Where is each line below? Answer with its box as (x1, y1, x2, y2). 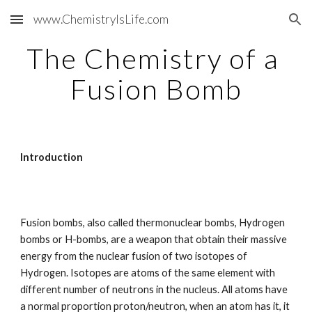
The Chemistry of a (26, 42, 279, 75)
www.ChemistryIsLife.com (33, 12, 169, 26)
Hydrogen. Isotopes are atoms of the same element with (20, 267, 276, 279)
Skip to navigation (214, 19, 301, 32)
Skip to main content (11, 19, 110, 32)
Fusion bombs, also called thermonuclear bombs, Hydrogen (20, 217, 286, 228)
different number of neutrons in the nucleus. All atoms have (20, 283, 288, 295)
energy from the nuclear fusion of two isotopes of (20, 250, 248, 262)
